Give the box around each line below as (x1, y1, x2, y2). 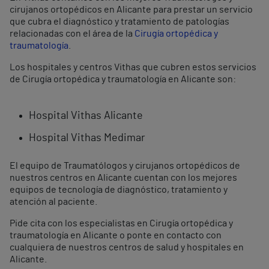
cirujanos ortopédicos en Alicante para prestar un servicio (10, 5, 253, 14)
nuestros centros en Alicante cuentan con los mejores (10, 173, 237, 183)
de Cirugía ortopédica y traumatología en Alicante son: (10, 74, 236, 84)
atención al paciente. (10, 197, 97, 207)
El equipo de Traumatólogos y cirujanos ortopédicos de (10, 161, 240, 171)
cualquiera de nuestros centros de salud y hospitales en (10, 243, 244, 252)
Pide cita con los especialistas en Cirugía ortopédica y (10, 219, 233, 228)
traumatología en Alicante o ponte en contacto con (10, 231, 222, 240)
